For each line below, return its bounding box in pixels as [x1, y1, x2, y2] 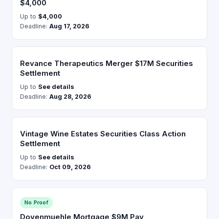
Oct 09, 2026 [49, 163, 91, 171]
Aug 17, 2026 [49, 22, 89, 30]
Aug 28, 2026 [49, 93, 91, 100]
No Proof [24, 199, 48, 206]
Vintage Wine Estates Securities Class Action [20, 129, 186, 138]
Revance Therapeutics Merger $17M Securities [20, 59, 193, 68]
